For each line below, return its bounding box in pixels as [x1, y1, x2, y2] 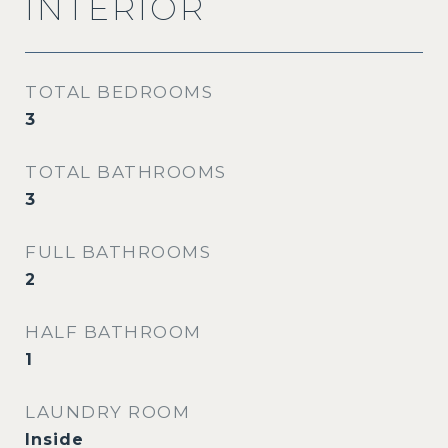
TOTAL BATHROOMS [25, 162, 227, 182]
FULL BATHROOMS [25, 242, 211, 262]
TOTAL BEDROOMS [25, 82, 213, 102]
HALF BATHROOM [25, 322, 202, 342]
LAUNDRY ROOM [25, 402, 190, 422]
